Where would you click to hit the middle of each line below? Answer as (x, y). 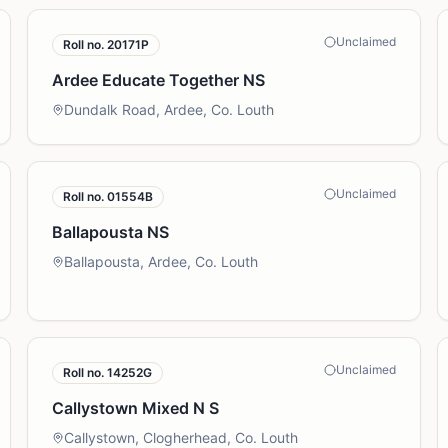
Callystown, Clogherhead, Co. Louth (180, 437)
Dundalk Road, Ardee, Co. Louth (168, 109)
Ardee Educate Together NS (158, 80)
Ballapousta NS (110, 232)
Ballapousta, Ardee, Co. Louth (160, 261)
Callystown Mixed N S (135, 408)
